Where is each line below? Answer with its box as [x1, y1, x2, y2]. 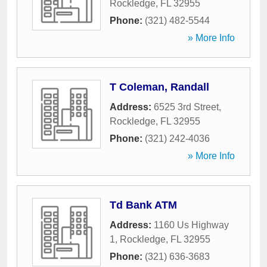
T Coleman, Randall [110, 81, 209, 93]
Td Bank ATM [110, 199, 177, 211]
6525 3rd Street [154, 102, 219, 112]
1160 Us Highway [154, 220, 229, 230]
